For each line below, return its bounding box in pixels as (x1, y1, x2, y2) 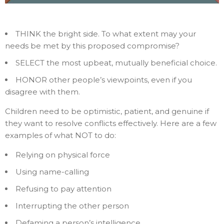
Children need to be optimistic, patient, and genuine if (5, 106, 209, 116)
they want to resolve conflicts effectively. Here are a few (5, 118, 216, 128)
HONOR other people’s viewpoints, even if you (15, 75, 192, 85)
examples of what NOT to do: (5, 130, 116, 140)
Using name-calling (15, 167, 89, 177)
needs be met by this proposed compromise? (5, 41, 179, 51)
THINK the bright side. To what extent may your (15, 29, 196, 39)
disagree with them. (5, 87, 80, 97)
